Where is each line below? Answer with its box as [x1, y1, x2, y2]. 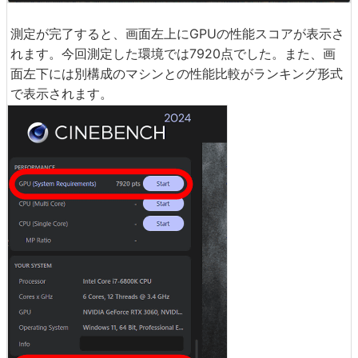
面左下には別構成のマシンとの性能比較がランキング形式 [10, 65, 343, 82]
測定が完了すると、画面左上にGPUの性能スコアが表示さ [10, 25, 344, 42]
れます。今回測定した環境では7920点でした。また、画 [10, 45, 336, 62]
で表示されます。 [10, 85, 113, 101]
